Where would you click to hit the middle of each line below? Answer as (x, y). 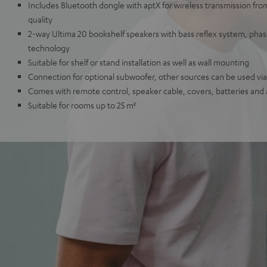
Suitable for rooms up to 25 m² (82, 105)
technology (49, 48)
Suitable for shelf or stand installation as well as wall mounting (139, 62)
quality (40, 19)
